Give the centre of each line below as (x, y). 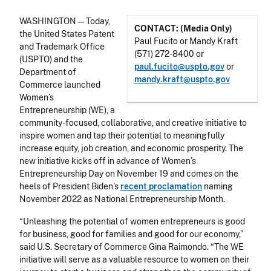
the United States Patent (67, 34)
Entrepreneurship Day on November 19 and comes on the (129, 174)
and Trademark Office (62, 47)
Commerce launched (60, 85)
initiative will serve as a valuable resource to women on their (134, 260)
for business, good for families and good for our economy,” (132, 234)
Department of (48, 72)
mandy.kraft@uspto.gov (182, 79)
